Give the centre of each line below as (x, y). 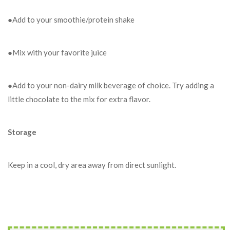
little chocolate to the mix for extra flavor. (79, 99)
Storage (22, 132)
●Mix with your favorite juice (57, 52)
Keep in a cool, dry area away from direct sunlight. (92, 165)
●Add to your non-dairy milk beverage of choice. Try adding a (111, 85)
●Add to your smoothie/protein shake (71, 20)
